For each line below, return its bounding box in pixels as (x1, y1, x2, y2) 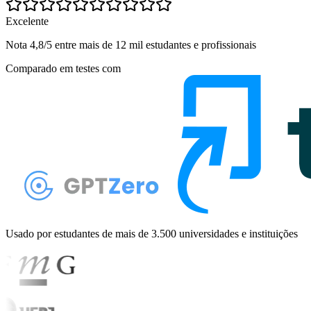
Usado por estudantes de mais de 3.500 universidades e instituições (6, 227, 298, 239)
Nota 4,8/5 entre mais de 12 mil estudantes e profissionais (6, 38, 256, 51)
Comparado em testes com (6, 62, 121, 74)
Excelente (6, 15, 49, 27)
